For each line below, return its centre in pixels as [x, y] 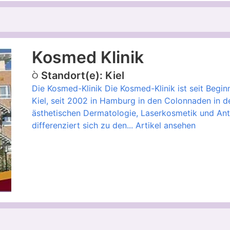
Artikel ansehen [165, 126]
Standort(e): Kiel [82, 76]
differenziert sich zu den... [83, 126]
